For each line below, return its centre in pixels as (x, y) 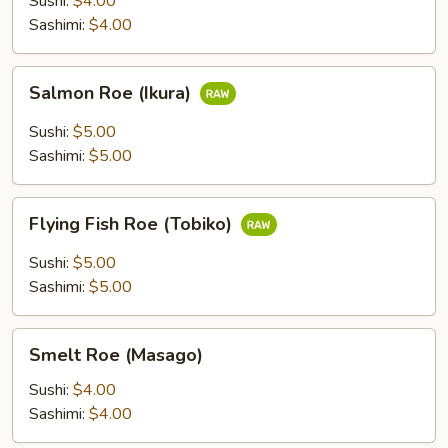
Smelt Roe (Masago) (116, 355)
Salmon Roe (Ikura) (112, 93)
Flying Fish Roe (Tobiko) (133, 224)
